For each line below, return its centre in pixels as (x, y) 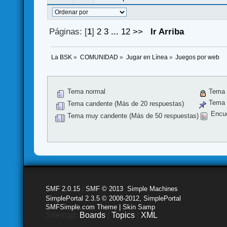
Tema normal (85, 92)
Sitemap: (63, 215)
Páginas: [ (68, 31)
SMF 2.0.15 (63, 188)
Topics (123, 215)
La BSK (62, 58)
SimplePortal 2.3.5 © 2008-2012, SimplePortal (113, 198)
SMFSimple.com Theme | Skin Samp (101, 207)
